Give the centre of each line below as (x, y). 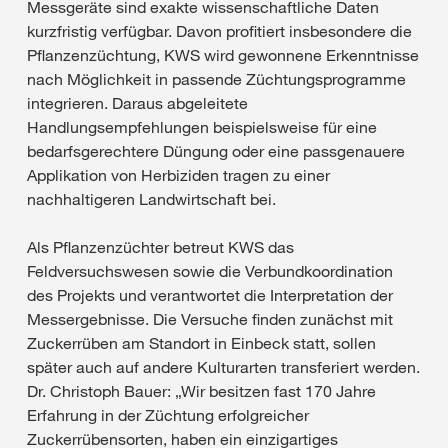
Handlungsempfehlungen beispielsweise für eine (202, 126)
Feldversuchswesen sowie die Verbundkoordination (210, 270)
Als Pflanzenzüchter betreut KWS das (160, 246)
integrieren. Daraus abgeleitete (137, 102)
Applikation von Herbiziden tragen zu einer (178, 174)
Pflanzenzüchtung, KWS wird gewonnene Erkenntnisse (223, 54)
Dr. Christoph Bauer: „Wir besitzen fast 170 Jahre (201, 390)
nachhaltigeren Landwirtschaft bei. (151, 198)
